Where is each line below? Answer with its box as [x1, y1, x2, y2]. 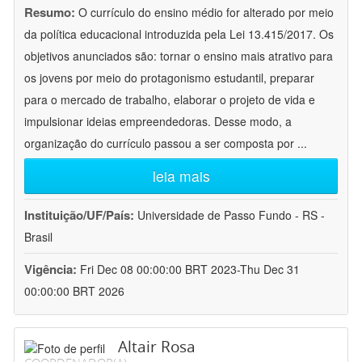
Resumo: [24, 3, 75, 22]
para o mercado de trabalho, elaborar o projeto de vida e [24, 91, 315, 108]
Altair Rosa [118, 336, 196, 358]
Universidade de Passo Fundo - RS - [137, 207, 325, 224]
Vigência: [24, 260, 80, 279]
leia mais [152, 166, 210, 187]
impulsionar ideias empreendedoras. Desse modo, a [24, 113, 292, 130]
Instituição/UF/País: [24, 206, 137, 225]
